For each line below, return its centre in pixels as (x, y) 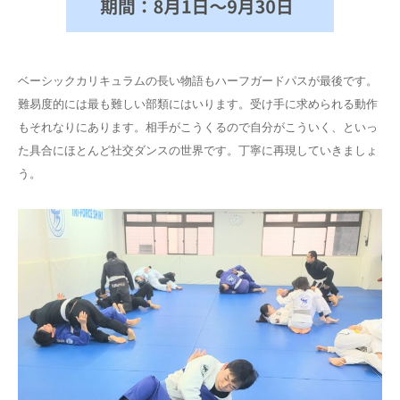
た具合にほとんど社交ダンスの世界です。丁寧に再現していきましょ (198, 150)
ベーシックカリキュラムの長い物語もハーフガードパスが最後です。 (198, 81)
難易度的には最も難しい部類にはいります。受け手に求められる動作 (198, 104)
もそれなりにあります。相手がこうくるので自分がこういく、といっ (198, 127)
